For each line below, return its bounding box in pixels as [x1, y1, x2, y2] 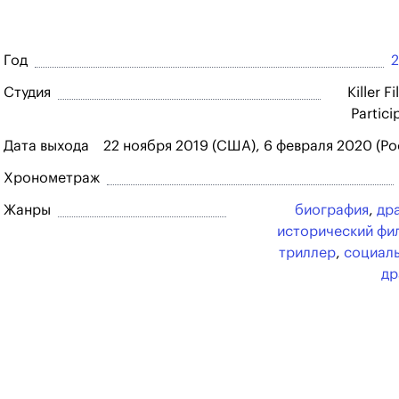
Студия [4, 85, 51, 100]
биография [295, 203, 369, 217]
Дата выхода [4, 139, 89, 153]
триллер [279, 246, 336, 260]
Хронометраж [4, 171, 100, 185]
